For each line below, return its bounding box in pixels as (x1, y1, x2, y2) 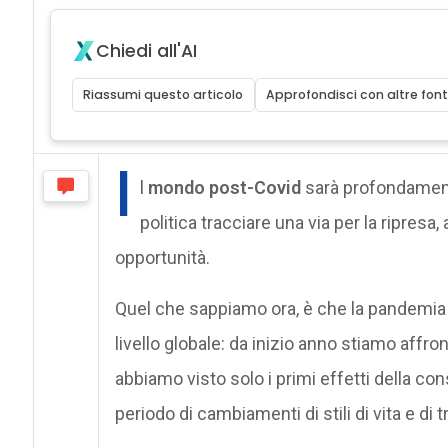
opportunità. (114, 246, 210, 268)
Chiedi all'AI (95, 38, 197, 63)
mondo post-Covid (147, 176, 301, 198)
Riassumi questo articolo (83, 85, 244, 103)
